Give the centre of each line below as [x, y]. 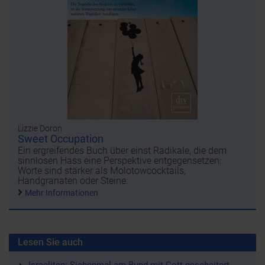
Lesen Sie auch [50, 243]
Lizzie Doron [40, 129]
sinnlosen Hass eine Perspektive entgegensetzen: [119, 161]
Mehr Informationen [62, 193]
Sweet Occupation [61, 139]
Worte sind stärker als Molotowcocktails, [102, 171]
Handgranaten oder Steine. [73, 181]
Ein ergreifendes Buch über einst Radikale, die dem [122, 151]
